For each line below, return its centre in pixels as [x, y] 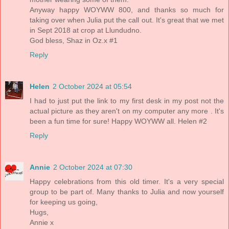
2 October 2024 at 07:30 [93, 167]
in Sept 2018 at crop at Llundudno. [86, 30]
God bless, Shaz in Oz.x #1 [74, 41]
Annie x [42, 222]
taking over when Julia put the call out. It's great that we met [127, 20]
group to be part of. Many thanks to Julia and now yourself [127, 192]
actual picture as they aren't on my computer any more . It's [127, 111]
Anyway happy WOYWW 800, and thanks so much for [127, 10]
